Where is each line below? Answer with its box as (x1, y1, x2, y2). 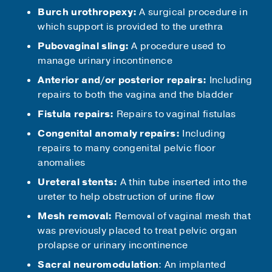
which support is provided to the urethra (38, 19, 223, 33)
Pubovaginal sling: (38, 39, 132, 53)
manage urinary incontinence (38, 53, 173, 67)
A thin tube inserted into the (120, 175, 248, 189)
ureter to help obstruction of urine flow (38, 189, 215, 203)
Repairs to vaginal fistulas (116, 107, 236, 121)
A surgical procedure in (139, 5, 248, 19)
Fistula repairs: (38, 107, 117, 121)
